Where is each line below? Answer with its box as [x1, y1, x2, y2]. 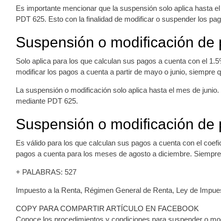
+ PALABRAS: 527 [16, 167, 76, 176]
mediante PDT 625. [16, 96, 78, 105]
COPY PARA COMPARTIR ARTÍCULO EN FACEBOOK [16, 204, 199, 213]
